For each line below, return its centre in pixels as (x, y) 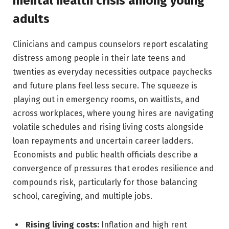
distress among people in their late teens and (99, 58)
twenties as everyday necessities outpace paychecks (112, 72)
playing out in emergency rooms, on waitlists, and (106, 99)
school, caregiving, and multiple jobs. (83, 196)
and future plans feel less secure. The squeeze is (105, 85)
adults (31, 19)
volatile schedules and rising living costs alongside (108, 127)
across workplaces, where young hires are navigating (113, 113)
